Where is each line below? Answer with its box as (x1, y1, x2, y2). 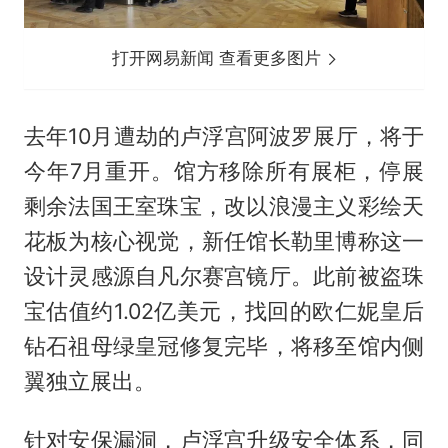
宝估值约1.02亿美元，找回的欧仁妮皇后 (23, 297, 425, 324)
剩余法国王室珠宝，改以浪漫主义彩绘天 (23, 192, 425, 219)
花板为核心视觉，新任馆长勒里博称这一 (23, 227, 425, 254)
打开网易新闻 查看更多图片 (112, 47, 327, 68)
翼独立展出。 (23, 367, 156, 394)
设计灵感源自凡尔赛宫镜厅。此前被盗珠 (23, 262, 425, 289)
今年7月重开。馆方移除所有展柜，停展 (23, 157, 425, 184)
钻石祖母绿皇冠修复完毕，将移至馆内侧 (23, 332, 425, 359)
